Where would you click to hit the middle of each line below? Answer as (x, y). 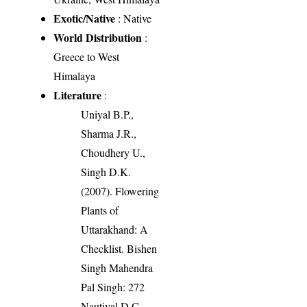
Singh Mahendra (117, 267)
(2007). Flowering (120, 191)
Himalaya (75, 75)
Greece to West (87, 56)
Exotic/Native (85, 18)
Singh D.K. (106, 171)
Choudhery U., (113, 152)
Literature (78, 95)
